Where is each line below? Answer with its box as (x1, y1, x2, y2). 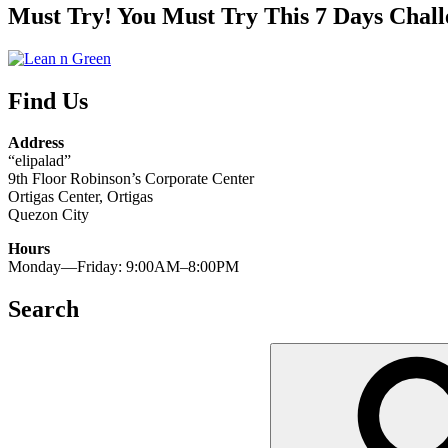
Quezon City (8, 206, 89, 224)
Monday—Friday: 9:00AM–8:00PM (8, 258, 239, 276)
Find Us (8, 87, 88, 114)
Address (8, 134, 64, 152)
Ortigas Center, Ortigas (8, 188, 153, 206)
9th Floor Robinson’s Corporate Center (8, 170, 254, 188)
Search (8, 296, 79, 323)
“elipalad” (8, 152, 71, 170)
